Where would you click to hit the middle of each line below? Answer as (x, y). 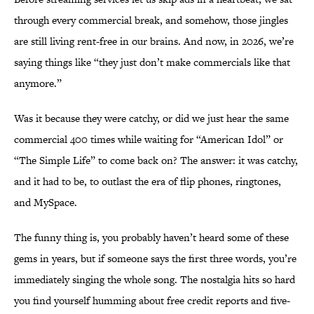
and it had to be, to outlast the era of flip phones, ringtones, (148, 182)
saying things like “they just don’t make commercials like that (152, 62)
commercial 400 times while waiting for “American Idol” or (149, 139)
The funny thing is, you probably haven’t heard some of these (151, 238)
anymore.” (38, 83)
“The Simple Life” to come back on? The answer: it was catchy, (156, 161)
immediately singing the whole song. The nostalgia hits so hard (155, 280)
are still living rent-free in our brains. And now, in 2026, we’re (154, 41)
